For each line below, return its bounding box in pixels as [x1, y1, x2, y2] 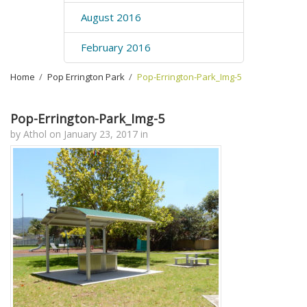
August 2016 [80, 10, 141, 24]
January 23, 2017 [64, 127, 138, 140]
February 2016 [80, 40, 151, 54]
